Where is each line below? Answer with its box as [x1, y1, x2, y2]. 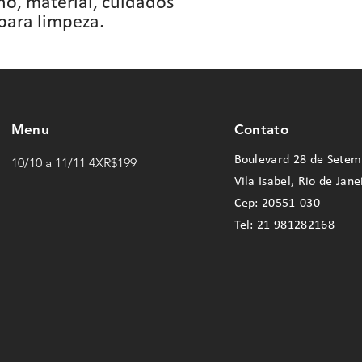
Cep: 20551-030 [234, 197, 320, 210]
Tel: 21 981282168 [234, 219, 335, 232]
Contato [234, 121, 288, 137]
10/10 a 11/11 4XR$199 [11, 155, 137, 170]
